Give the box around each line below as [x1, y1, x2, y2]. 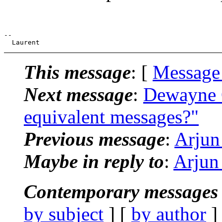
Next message [24, 83, 133, 105]
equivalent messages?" [24, 106, 199, 127]
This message [24, 61, 131, 83]
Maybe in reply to [24, 150, 164, 172]
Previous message [24, 128, 165, 150]
